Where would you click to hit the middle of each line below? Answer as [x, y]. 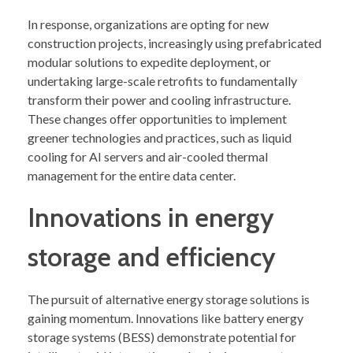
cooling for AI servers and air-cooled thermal [148, 156]
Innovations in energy [151, 217]
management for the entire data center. [132, 175]
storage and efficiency [152, 256]
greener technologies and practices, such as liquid [160, 137]
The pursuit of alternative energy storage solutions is [169, 299]
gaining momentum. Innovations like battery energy [165, 318]
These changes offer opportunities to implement [157, 118]
